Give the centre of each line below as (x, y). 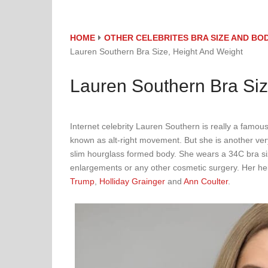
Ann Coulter (206, 181)
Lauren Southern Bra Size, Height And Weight (156, 51)
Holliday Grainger (132, 181)
